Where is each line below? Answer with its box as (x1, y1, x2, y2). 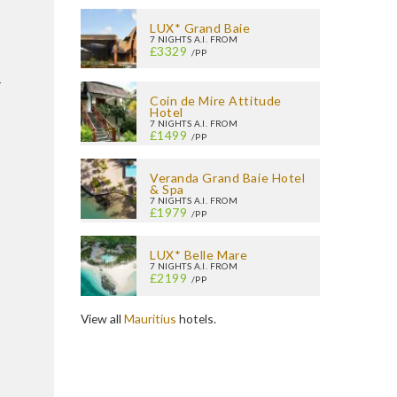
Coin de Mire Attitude (150, 93, 282, 109)
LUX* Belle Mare (150, 247, 248, 263)
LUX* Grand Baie (150, 20, 251, 35)
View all (81, 310, 124, 326)
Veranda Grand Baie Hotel (150, 170, 306, 186)
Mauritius (124, 310, 179, 326)
